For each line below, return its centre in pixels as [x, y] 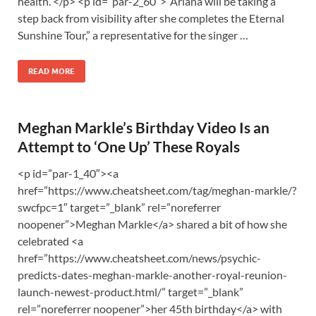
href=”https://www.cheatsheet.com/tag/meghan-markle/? [157, 190]
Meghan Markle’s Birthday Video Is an [144, 127]
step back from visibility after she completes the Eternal [151, 18]
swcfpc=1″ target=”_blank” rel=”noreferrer [119, 207]
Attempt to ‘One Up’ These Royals [129, 146]
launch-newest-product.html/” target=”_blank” [130, 292]
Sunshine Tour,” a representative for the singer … [133, 35]
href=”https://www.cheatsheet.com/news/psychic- [139, 258]
